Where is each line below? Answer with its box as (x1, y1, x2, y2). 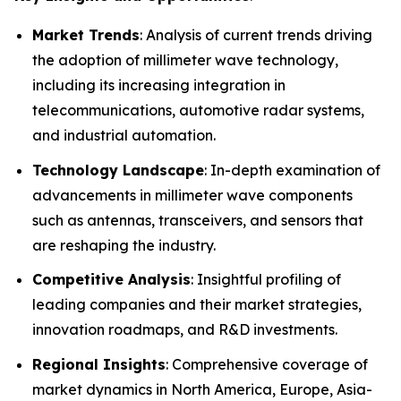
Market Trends (32, 26, 140, 44)
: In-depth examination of (204, 160, 380, 179)
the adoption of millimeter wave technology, (32, 51, 338, 69)
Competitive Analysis (32, 270, 191, 289)
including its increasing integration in (32, 76, 286, 94)
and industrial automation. (32, 126, 216, 144)
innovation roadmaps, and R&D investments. (32, 320, 337, 339)
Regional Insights (32, 354, 166, 373)
